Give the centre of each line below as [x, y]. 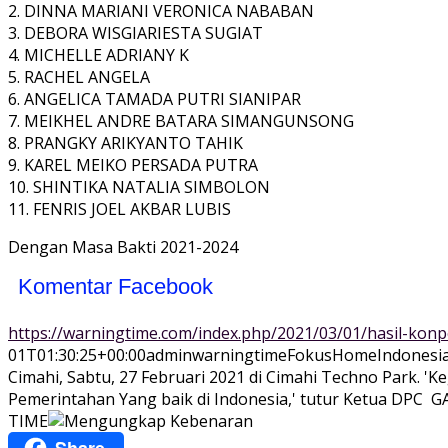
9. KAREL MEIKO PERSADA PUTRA [133, 165]
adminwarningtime [216, 355]
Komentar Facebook [115, 287]
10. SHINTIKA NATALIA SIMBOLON [139, 187]
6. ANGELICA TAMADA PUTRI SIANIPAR [154, 99]
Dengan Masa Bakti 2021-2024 [123, 247]
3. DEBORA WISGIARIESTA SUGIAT [135, 33]
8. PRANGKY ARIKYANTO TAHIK [125, 143]
